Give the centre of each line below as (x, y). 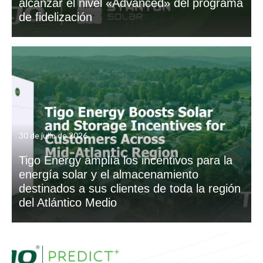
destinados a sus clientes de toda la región (130, 188)
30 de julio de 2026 (53, 135)
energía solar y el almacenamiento (109, 174)
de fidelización (55, 17)
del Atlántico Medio (68, 203)
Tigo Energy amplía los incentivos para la (126, 160)
